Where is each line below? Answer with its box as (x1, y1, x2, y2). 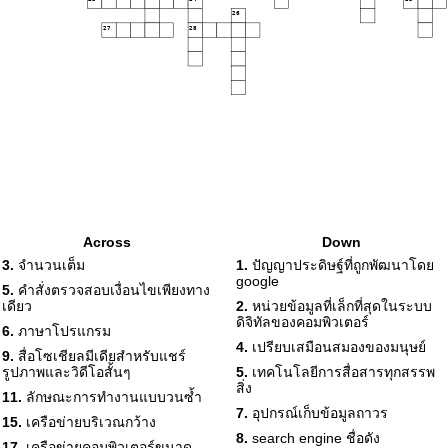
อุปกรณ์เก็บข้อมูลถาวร (248, 405, 388, 421)
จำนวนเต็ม (14, 257, 85, 273)
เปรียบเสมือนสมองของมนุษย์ (248, 339, 426, 355)
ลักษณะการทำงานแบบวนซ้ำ (22, 389, 202, 405)
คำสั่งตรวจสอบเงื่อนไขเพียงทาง (14, 282, 210, 298)
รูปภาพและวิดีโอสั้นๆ (2, 364, 131, 380)
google (236, 273, 279, 289)
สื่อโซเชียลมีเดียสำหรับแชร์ (14, 348, 186, 364)
